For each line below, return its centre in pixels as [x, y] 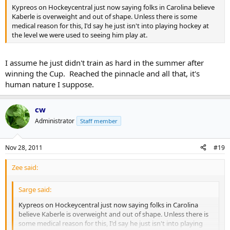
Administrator [55, 121]
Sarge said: [35, 190]
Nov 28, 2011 [24, 147]
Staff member [99, 121]
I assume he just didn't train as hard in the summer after [104, 63]
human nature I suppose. [50, 84]
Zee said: [25, 167]
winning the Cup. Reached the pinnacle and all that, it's [102, 74]
